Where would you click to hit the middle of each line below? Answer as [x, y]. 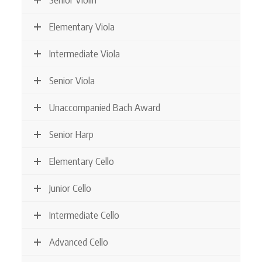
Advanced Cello [78, 242]
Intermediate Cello [84, 215]
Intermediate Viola [84, 53]
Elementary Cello [81, 161]
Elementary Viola [82, 26]
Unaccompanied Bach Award [104, 107]
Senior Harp [71, 134]
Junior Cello [70, 188]
